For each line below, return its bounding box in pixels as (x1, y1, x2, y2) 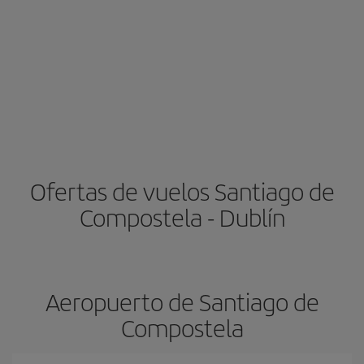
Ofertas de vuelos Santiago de (29, 174, 335, 208)
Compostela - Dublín (79, 200, 285, 234)
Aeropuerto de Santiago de (45, 284, 319, 318)
